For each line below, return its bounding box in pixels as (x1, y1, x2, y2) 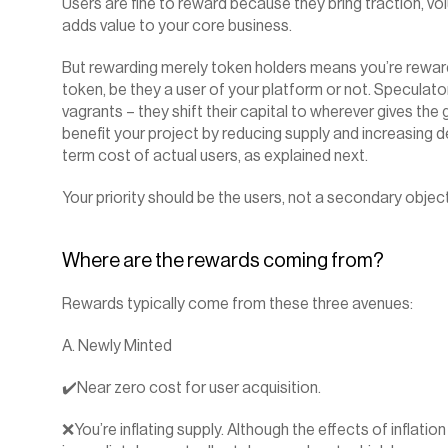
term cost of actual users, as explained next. (62, 148, 368, 164)
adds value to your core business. (62, 18, 292, 34)
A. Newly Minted (62, 338, 172, 354)
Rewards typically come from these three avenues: (62, 296, 413, 312)
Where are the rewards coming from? (62, 251, 384, 271)
